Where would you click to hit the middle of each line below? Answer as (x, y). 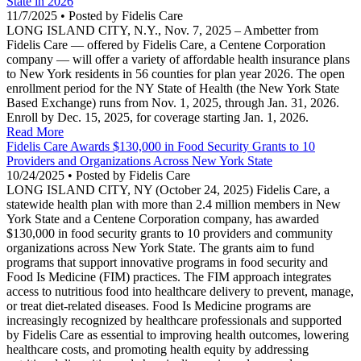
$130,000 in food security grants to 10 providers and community (170, 234)
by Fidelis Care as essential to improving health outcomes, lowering (178, 335)
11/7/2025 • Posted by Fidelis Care (95, 16)
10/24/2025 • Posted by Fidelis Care (98, 176)
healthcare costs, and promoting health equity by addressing (158, 350)
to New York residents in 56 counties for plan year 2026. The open (176, 74)
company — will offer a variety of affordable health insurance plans (178, 60)
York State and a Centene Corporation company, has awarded (163, 219)
